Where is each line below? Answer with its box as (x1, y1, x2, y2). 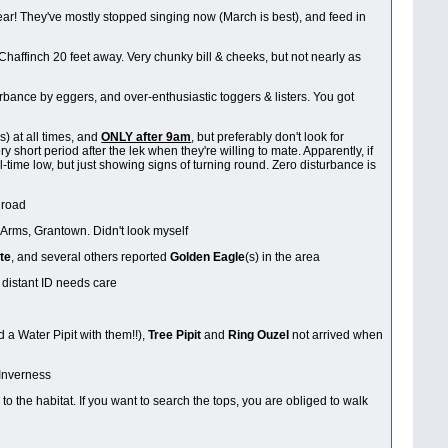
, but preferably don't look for (191, 130, 345, 145)
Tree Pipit (148, 328, 202, 343)
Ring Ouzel (228, 328, 290, 343)
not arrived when (289, 328, 384, 343)
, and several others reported (11, 250, 171, 265)
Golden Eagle (170, 250, 246, 265)
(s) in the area (245, 250, 321, 265)
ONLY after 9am (101, 130, 192, 145)
